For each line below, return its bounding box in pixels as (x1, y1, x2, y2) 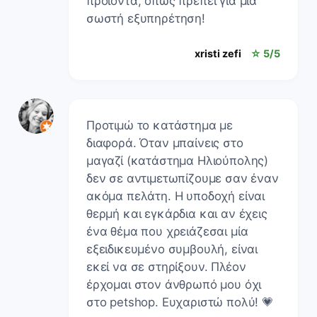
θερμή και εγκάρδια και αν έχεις (86, 206, 267, 221)
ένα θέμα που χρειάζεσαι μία (86, 224, 248, 238)
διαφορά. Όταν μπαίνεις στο (86, 135, 243, 150)
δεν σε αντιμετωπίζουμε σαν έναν (86, 171, 279, 185)
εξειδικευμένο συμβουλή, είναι (86, 241, 258, 256)
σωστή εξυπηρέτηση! (86, 11, 205, 25)
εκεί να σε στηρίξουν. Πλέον (86, 259, 246, 274)
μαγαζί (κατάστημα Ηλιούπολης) (86, 153, 269, 168)
